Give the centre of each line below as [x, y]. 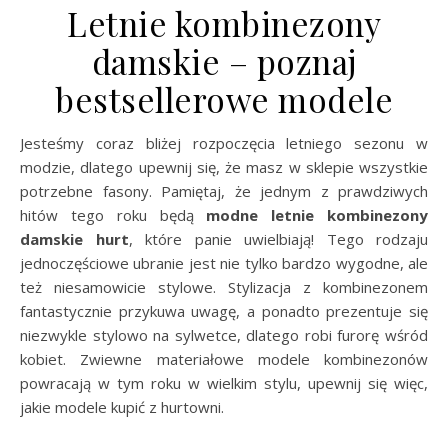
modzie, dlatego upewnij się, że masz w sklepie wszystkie [224, 166]
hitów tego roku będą [113, 214]
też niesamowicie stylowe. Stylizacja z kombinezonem [224, 286]
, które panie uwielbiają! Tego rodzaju [278, 238]
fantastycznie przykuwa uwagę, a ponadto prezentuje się [224, 310]
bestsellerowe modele [224, 98]
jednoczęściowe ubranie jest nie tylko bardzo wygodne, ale [224, 262]
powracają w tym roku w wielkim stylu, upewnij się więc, [224, 382]
